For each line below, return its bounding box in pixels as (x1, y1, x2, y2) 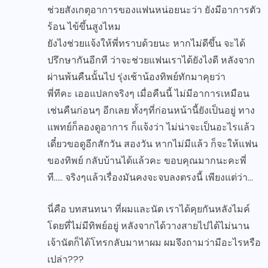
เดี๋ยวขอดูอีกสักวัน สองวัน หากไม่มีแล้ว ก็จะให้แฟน (47, 138, 258, 151)
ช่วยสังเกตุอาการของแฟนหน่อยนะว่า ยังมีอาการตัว (47, 4, 261, 17)
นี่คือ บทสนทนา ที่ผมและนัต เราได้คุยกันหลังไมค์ (47, 203, 250, 216)
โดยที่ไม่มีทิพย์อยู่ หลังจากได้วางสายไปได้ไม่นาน (47, 220, 249, 233)
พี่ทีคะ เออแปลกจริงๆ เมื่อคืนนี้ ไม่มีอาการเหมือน (47, 87, 249, 100)
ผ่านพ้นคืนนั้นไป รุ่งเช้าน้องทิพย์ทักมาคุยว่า (47, 71, 226, 84)
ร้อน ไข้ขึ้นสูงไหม (47, 20, 121, 33)
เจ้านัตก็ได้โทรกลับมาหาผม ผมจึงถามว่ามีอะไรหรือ (47, 236, 261, 249)
